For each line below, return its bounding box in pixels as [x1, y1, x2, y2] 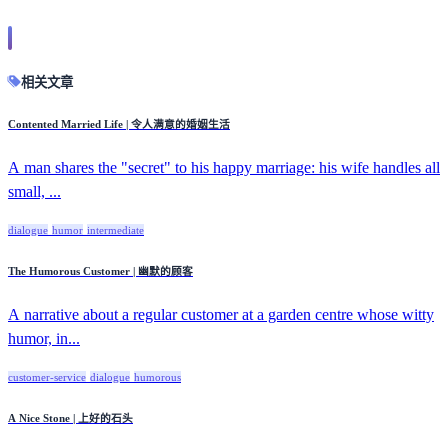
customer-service [8, 370, 86, 383]
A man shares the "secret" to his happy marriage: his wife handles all [8, 158, 440, 176]
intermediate [87, 223, 144, 236]
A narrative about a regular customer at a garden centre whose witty [8, 305, 434, 323]
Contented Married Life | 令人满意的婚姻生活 [8, 117, 230, 130]
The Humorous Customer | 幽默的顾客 [8, 264, 193, 277]
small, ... [8, 182, 61, 200]
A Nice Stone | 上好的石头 [8, 411, 133, 424]
